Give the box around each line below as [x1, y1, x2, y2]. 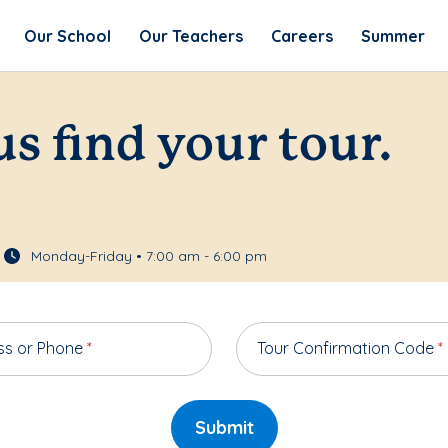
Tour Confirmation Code [257, 338, 438, 359]
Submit [194, 416, 254, 440]
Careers [270, 25, 333, 46]
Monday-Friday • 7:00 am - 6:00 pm [31, 247, 267, 266]
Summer [360, 25, 425, 46]
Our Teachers [138, 25, 243, 46]
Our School [23, 25, 111, 46]
